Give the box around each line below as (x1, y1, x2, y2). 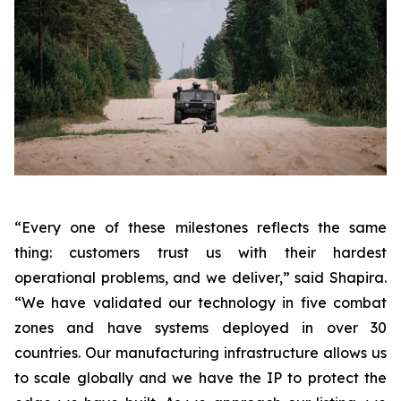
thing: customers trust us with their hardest (14, 243, 387, 261)
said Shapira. (294, 268, 388, 286)
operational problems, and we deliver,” (14, 268, 295, 286)
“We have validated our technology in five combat (14, 293, 387, 311)
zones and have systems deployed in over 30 (14, 318, 387, 337)
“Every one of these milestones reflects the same (14, 218, 387, 236)
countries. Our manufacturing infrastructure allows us (14, 343, 387, 362)
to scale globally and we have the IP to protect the (14, 368, 387, 387)
